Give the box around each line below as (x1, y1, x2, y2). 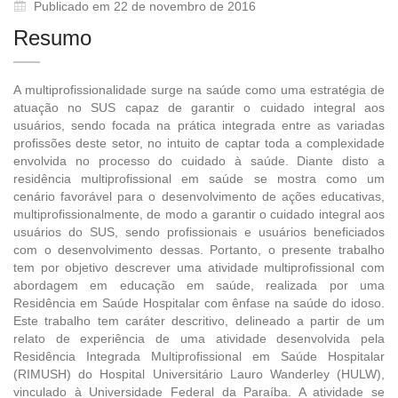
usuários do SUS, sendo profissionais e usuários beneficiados (13, 224, 385, 239)
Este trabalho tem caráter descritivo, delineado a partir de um (13, 313, 385, 328)
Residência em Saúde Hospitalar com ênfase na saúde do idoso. (13, 295, 385, 310)
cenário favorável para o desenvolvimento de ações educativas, (13, 188, 385, 203)
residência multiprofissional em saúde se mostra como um (13, 171, 385, 186)
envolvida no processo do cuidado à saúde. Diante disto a (13, 153, 385, 168)
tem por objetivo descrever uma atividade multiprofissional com (13, 259, 385, 275)
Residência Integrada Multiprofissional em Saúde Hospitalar (13, 348, 385, 363)
